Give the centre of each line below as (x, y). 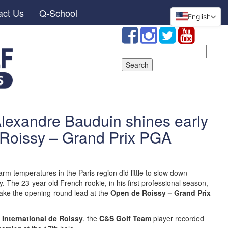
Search (133, 49)
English (199, 17)
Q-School (58, 13)
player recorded (178, 218)
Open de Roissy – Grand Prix (161, 193)
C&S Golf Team (125, 218)
